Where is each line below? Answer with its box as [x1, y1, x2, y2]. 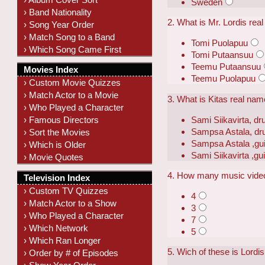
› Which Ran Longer [24, 235, 101, 245]
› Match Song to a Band [24, 31, 115, 42]
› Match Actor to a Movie [24, 90, 119, 101]
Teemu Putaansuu [191, 62, 261, 72]
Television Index [24, 172, 91, 183]
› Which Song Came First [24, 44, 122, 54]
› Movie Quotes [24, 152, 84, 163]
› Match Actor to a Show [24, 198, 117, 208]
